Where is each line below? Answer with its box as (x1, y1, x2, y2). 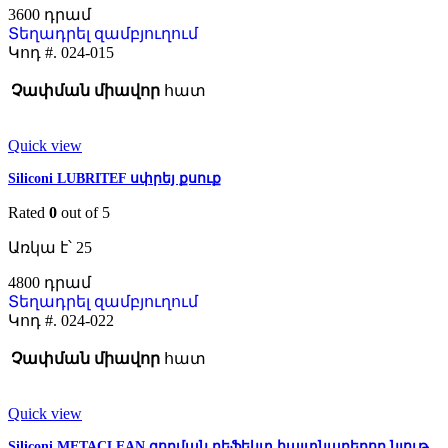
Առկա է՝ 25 (8, 239, 92, 257)
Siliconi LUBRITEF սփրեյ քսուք (8, 171, 221, 187)
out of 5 (57, 204, 110, 222)
